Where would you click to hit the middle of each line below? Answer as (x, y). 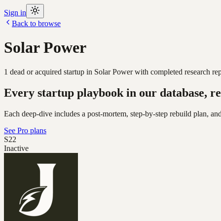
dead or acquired (35, 72)
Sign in (15, 13)
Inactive (16, 148)
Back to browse (36, 23)
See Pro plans (25, 130)
